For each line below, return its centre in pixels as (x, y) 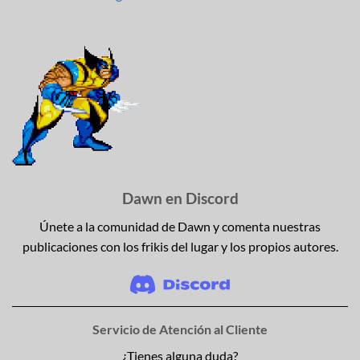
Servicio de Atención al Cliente (180, 329)
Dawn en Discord (180, 198)
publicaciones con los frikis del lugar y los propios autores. (180, 246)
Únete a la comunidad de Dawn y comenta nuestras (180, 226)
